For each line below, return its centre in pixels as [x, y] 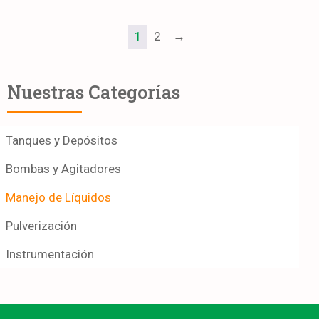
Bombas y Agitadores [63, 168]
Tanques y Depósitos [62, 140]
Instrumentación [50, 254]
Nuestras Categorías [94, 92]
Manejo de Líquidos [58, 197]
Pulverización [41, 225]
